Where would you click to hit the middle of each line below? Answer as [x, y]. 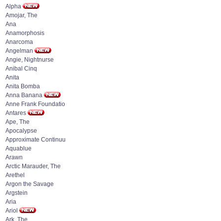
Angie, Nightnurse [30, 60]
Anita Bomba [23, 86]
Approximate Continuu [36, 140]
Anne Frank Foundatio [35, 104]
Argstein [17, 193]
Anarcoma [19, 42]
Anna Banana [24, 95]
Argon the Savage [30, 184]
